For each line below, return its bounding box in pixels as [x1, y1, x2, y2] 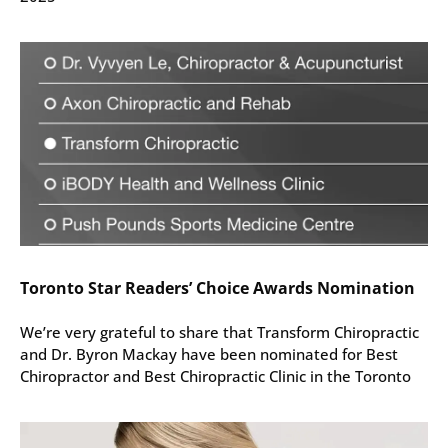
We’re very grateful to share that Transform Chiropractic [20, 322, 419, 343]
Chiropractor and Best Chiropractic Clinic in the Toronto [20, 366, 411, 387]
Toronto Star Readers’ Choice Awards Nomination [20, 277, 415, 300]
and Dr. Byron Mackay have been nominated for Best [20, 344, 398, 365]
